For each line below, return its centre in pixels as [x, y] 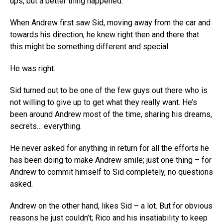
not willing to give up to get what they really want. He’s [104, 102]
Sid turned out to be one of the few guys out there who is [109, 90]
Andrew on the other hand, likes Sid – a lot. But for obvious [111, 206]
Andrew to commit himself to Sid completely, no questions [111, 172]
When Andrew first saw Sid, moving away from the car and [110, 23]
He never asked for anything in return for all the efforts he [110, 148]
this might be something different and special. [90, 47]
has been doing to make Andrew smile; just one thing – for [111, 160]
